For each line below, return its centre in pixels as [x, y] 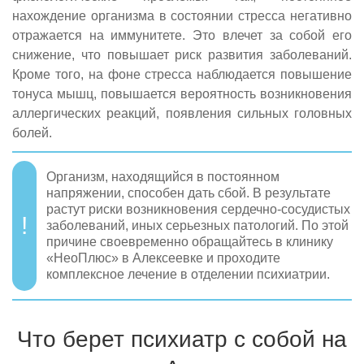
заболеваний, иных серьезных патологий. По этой [197, 225]
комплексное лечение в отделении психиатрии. [188, 274]
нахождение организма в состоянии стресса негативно [182, 15]
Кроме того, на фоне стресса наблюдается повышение [182, 74]
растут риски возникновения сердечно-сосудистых [198, 209]
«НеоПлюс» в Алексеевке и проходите [163, 258]
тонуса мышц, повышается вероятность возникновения [182, 93]
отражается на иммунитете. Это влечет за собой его [182, 35]
